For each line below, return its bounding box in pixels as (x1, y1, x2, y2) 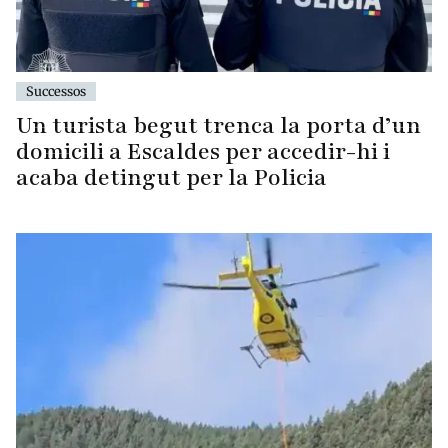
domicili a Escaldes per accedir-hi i (16, 136, 390, 168)
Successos (26, 83, 86, 100)
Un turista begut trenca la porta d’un (16, 110, 421, 142)
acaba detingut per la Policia (16, 162, 327, 194)
